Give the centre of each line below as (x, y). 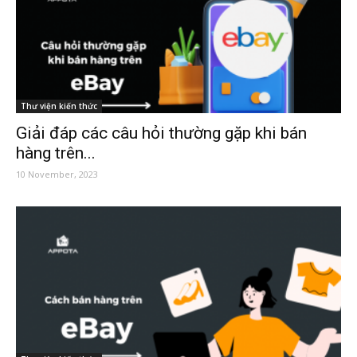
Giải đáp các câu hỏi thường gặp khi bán (161, 133)
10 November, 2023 (57, 174)
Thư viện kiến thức (59, 106)
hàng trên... (56, 153)
